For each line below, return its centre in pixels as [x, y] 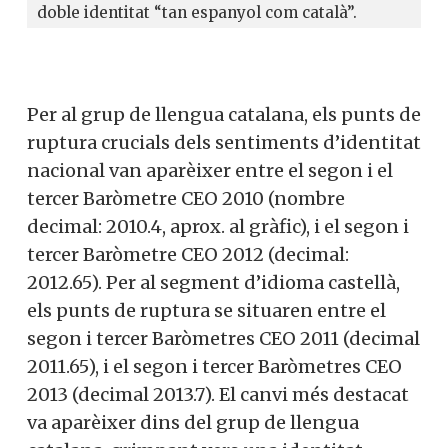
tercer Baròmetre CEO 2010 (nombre [186, 198]
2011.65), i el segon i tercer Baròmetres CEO [214, 366]
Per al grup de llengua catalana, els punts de [224, 114]
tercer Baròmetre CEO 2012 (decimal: [188, 254]
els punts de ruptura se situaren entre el [206, 310]
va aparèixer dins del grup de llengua [193, 422]
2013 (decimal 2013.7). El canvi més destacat [218, 394]
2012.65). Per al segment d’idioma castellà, [213, 282]
